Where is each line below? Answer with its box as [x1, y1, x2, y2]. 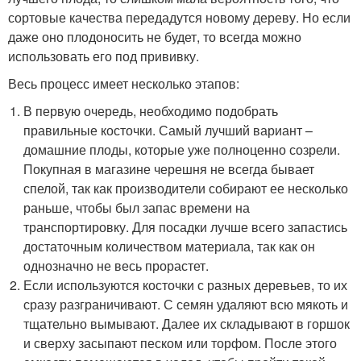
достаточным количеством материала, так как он [23, 237, 316, 256]
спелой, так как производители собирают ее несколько [23, 179, 349, 198]
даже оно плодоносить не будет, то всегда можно [8, 27, 301, 47]
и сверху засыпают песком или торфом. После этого [23, 334, 338, 353]
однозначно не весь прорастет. [23, 256, 210, 276]
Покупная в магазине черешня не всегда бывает [23, 160, 315, 179]
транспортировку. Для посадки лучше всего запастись [23, 218, 348, 237]
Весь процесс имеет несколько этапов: [8, 74, 239, 93]
